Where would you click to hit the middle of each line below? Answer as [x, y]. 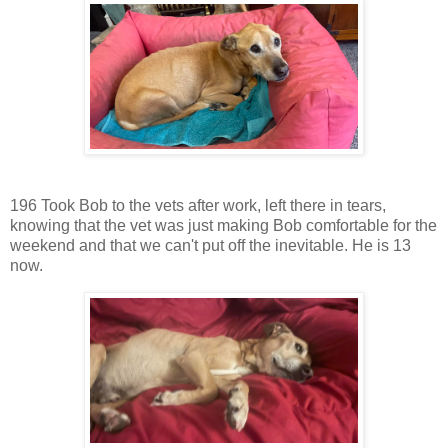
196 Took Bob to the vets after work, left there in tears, [198, 206]
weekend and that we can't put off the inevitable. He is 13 [210, 246]
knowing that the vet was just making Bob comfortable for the [223, 226]
